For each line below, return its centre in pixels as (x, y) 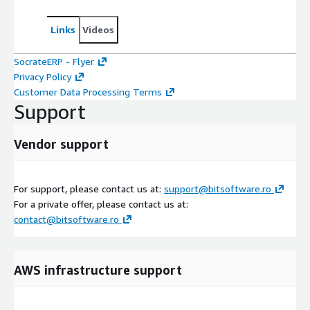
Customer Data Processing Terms (88, 91)
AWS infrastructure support (98, 270)
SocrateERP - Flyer (54, 61)
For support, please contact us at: (89, 188)
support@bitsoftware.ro (218, 188)
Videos (98, 29)
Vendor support (61, 144)
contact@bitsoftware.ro (66, 219)
